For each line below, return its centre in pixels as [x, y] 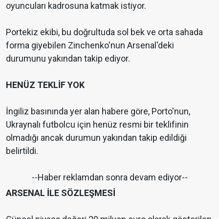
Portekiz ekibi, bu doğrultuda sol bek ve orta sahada [104, 32]
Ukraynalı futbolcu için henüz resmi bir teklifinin [97, 125]
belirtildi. [22, 151]
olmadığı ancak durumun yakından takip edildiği [96, 138]
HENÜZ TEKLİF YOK [45, 85]
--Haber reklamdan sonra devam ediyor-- [109, 177]
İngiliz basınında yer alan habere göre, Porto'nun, [98, 111]
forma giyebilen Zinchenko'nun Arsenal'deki [90, 45]
